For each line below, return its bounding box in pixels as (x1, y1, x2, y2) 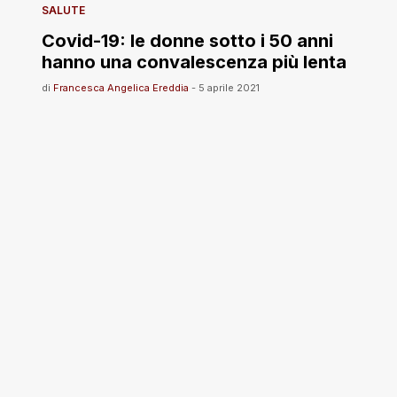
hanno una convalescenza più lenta (42, 51, 346, 73)
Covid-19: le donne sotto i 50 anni (42, 30, 333, 51)
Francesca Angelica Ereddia (53, 82, 189, 94)
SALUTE (42, 4, 85, 17)
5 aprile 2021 (198, 82, 260, 94)
